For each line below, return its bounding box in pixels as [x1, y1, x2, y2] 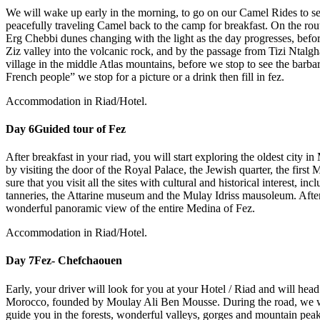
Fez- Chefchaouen [34, 254, 122, 267]
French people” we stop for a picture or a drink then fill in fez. [6, 70, 284, 83]
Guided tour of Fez [34, 122, 126, 135]
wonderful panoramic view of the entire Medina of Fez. [6, 202, 255, 215]
